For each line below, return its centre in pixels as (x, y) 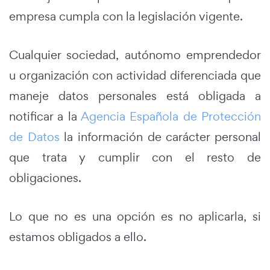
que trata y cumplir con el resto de (135, 157)
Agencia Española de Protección (171, 116)
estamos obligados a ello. (78, 237)
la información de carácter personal (160, 137)
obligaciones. (45, 177)
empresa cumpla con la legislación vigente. (126, 16)
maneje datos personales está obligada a (135, 96)
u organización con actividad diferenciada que (135, 75)
